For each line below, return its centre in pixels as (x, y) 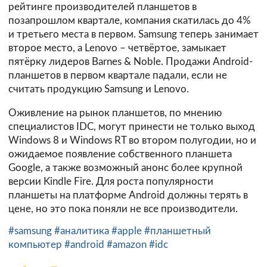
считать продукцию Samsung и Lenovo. (99, 89)
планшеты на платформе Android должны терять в (128, 195)
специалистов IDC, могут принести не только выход (132, 126)
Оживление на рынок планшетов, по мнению (115, 113)
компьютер (36, 244)
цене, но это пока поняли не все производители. (123, 209)
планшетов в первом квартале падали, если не (118, 75)
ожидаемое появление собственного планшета (120, 154)
